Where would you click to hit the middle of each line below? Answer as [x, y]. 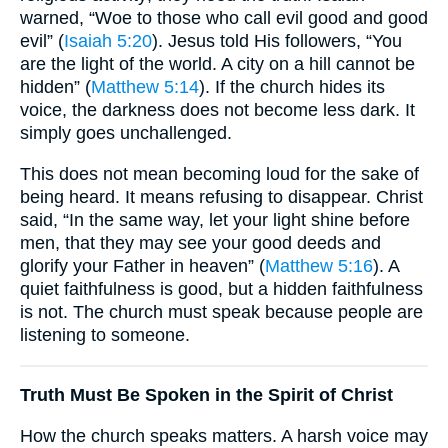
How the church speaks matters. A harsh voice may [224, 435]
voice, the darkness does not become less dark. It [217, 110]
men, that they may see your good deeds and [200, 242]
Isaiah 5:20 [108, 41]
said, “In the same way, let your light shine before [215, 219]
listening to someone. [105, 334]
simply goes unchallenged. [126, 133]
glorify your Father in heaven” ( [142, 265]
